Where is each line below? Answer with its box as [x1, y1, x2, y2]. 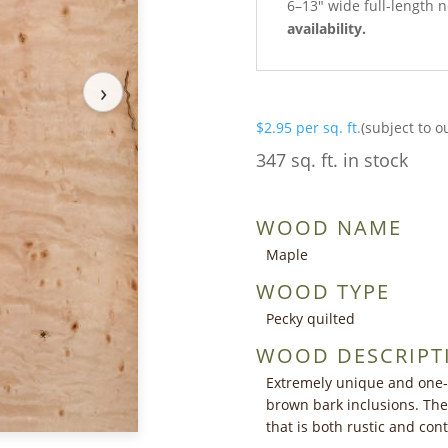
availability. [287, 18, 366, 38]
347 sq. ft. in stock [256, 147, 408, 172]
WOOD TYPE [256, 277, 390, 305]
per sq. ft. [296, 117, 361, 137]
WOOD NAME [256, 213, 402, 241]
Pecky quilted [266, 308, 355, 328]
